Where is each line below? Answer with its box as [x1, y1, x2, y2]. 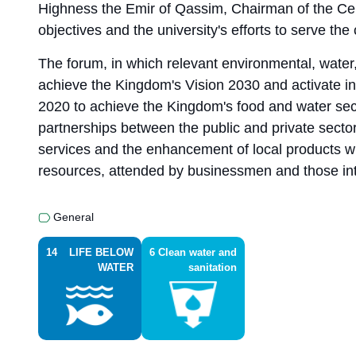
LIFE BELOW [69, 246, 133, 259]
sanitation [188, 261, 237, 274]
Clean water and [158, 246, 237, 259]
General [53, 210, 94, 223]
